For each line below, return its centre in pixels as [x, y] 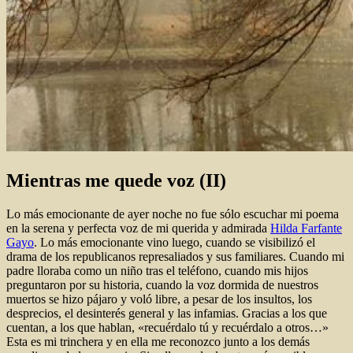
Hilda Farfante [306, 228]
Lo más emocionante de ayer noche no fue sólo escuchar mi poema [173, 214]
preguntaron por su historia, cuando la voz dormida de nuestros [162, 284]
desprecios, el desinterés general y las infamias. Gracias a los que [167, 313]
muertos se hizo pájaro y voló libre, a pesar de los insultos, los [159, 299]
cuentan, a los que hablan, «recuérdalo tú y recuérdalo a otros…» [167, 327]
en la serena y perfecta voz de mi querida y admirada [138, 228]
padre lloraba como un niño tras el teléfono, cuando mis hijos [157, 270]
